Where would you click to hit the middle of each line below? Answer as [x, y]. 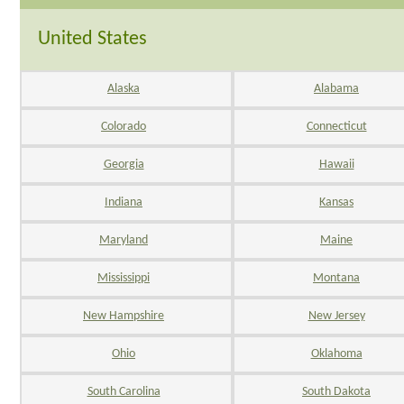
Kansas [336, 202]
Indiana [124, 202]
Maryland [124, 240]
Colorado [124, 127]
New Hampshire [124, 316]
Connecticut [336, 127]
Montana [336, 278]
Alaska [124, 89]
